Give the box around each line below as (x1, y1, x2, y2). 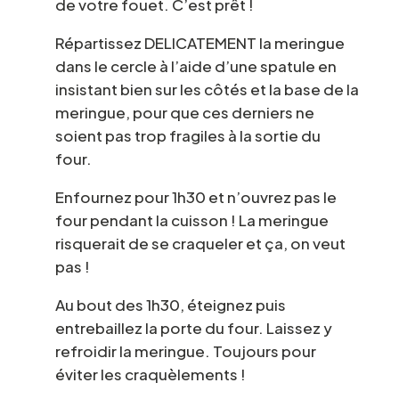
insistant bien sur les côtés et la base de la (54, 78, 359, 99)
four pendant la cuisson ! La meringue (54, 209, 329, 230)
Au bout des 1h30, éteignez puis (54, 294, 286, 314)
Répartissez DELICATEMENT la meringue (54, 32, 345, 53)
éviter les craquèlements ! (54, 363, 246, 384)
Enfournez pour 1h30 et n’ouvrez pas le (54, 186, 337, 207)
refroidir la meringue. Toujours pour (54, 340, 316, 361)
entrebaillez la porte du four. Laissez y (54, 317, 332, 338)
